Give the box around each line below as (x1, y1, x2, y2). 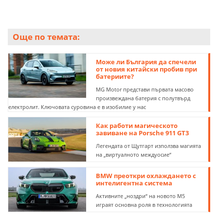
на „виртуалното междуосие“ (96, 150, 172, 158)
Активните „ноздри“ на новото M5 (96, 192, 185, 200)
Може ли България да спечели (96, 57, 197, 66)
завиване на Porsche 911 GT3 (96, 128, 189, 137)
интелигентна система (96, 178, 173, 187)
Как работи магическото (96, 121, 178, 130)
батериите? (96, 72, 134, 81)
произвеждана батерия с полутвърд (96, 94, 191, 102)
